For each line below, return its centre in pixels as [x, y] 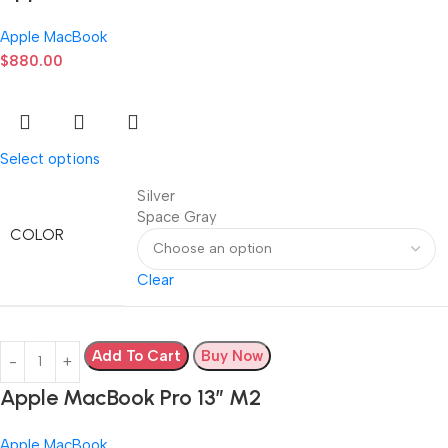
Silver [156, 195]
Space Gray [177, 216]
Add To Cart [136, 355]
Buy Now [232, 355]
